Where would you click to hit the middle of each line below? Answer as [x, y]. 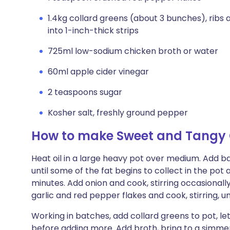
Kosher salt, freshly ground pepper [118, 113]
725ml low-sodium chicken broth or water [133, 51]
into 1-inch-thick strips [93, 31]
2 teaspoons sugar [85, 92]
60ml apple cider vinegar [98, 72]
